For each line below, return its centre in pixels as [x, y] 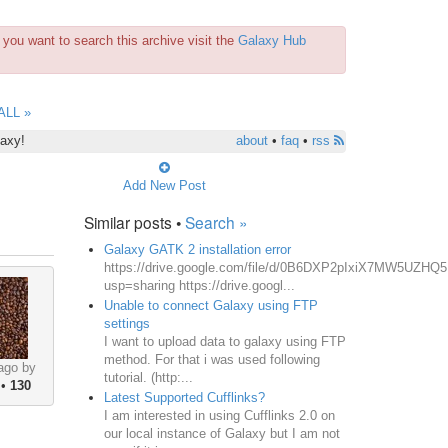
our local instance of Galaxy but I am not [221, 433]
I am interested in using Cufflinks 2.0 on [219, 415]
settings [126, 323]
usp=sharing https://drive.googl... [199, 285]
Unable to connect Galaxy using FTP [210, 305]
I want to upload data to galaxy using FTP [224, 341]
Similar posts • [134, 221]
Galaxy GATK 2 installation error [197, 249]
